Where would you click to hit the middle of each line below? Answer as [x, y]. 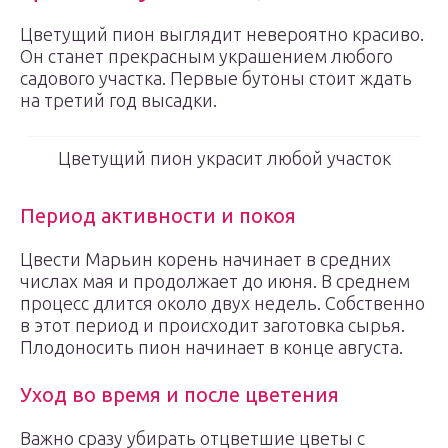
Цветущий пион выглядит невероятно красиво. [222, 34]
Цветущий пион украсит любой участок [224, 158]
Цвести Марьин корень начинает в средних [205, 259]
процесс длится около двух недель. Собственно [222, 303]
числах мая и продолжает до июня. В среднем [215, 281]
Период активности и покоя [158, 215]
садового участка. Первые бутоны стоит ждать [216, 78]
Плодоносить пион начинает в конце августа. [211, 347]
